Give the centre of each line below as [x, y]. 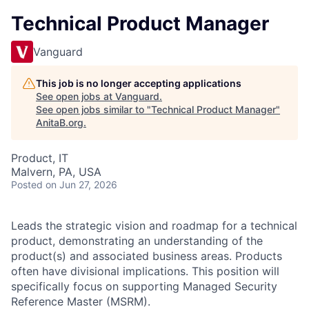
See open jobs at [76, 96]
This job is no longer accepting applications [139, 83]
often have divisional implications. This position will [145, 271]
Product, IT [40, 158]
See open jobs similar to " [93, 109]
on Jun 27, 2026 [81, 185]
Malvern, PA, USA [56, 172]
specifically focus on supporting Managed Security [144, 286]
